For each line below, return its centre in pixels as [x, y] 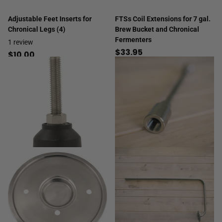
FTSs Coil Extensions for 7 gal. [163, 19]
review [23, 42]
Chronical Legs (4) [37, 29]
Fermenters [133, 40]
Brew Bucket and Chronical [157, 29]
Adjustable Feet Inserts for [50, 19]
